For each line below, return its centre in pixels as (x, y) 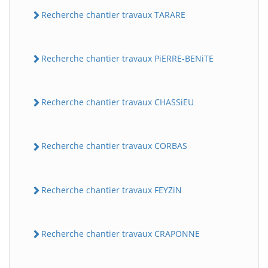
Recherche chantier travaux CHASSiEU (118, 102)
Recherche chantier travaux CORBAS (114, 146)
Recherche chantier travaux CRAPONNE (121, 233)
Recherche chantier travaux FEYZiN (112, 190)
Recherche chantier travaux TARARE (113, 14)
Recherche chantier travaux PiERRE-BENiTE (127, 58)
